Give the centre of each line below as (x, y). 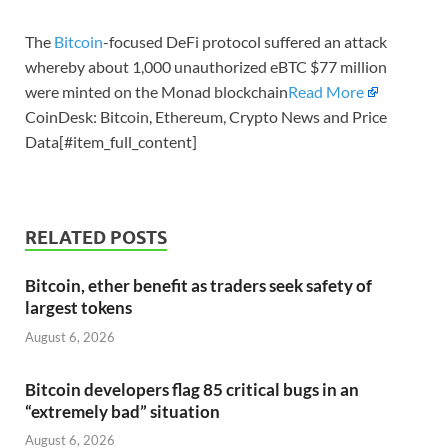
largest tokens (78, 308)
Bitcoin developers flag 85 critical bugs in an (192, 389)
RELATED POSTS (96, 238)
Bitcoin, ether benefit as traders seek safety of (198, 286)
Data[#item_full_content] (111, 142)
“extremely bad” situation (122, 411)
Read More (326, 92)
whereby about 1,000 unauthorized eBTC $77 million (206, 67)
